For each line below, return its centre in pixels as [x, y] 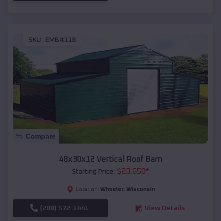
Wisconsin [140, 189]
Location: [87, 189]
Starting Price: [93, 171]
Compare [41, 136]
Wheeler [111, 189]
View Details [165, 208]
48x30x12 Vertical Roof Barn [110, 159]
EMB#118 [61, 40]
